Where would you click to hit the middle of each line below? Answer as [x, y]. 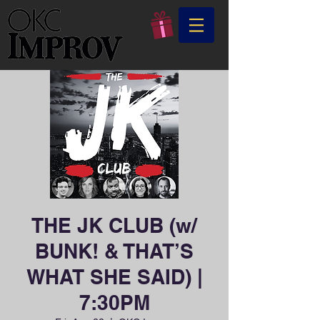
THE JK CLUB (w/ [114, 225]
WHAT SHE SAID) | [114, 277]
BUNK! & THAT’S [114, 251]
